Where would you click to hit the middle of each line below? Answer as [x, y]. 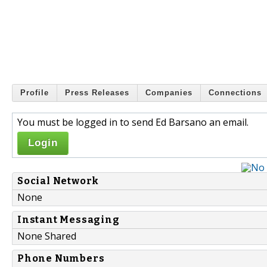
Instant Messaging [69, 219]
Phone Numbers [61, 258]
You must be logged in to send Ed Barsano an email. [133, 122]
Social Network [58, 181]
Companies [169, 93]
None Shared [47, 236]
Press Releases [97, 93]
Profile [35, 93]
